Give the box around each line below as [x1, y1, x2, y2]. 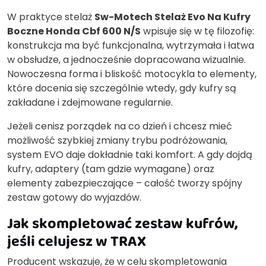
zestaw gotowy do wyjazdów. [7, 191, 141, 205]
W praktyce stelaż [7, 10, 94, 24]
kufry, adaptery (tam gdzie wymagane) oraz [7, 162, 214, 176]
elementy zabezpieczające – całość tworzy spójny [7, 176, 242, 191]
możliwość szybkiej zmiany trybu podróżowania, [7, 134, 227, 148]
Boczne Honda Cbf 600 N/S [7, 24, 141, 39]
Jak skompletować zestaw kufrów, [7, 212, 238, 235]
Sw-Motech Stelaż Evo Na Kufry [94, 10, 251, 24]
